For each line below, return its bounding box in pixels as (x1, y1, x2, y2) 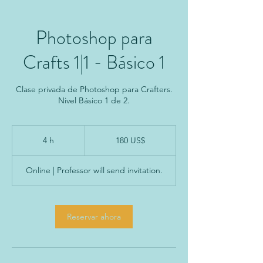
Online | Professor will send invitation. (25, 165, 163, 176)
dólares (85, 132, 105, 139)
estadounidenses (85, 139, 132, 146)
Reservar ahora (67, 211, 121, 222)
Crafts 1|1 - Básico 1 (23, 49, 165, 76)
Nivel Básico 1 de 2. (58, 95, 130, 106)
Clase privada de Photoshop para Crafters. (15, 84, 173, 95)
